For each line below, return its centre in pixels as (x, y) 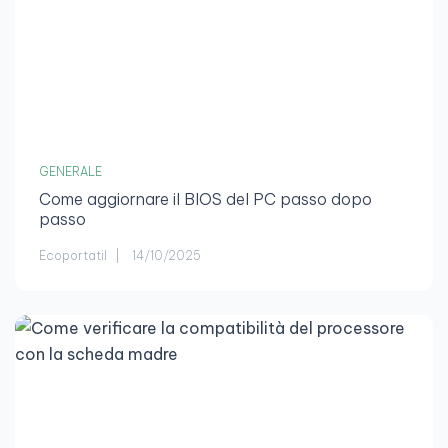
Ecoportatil (73, 256)
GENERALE (70, 172)
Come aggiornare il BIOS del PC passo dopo (205, 199)
